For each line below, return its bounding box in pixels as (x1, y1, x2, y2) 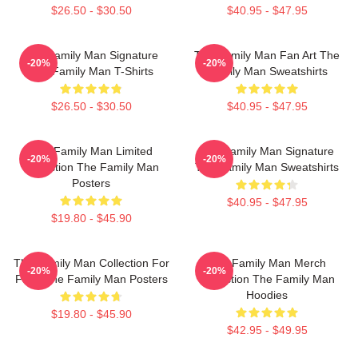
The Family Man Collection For (13, 257, 169, 269)
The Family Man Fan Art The (194, 49, 340, 62)
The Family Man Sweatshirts (195, 161, 339, 173)
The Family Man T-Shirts (29, 65, 153, 78)
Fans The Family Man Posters (14, 272, 168, 285)
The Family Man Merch (208, 257, 326, 269)
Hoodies (246, 288, 288, 301)
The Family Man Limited (30, 145, 153, 157)
